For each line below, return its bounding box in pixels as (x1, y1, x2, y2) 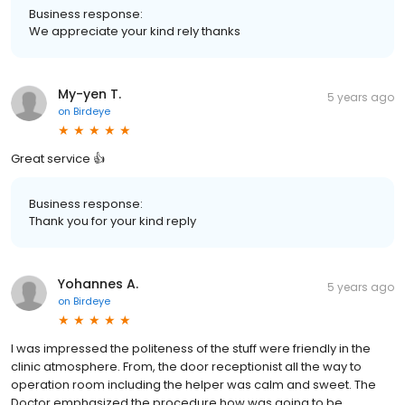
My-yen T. (58, 85, 121, 104)
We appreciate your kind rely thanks (29, 23, 240, 41)
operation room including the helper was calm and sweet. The (11, 376, 376, 394)
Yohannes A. (58, 275, 138, 294)
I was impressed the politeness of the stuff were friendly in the (11, 340, 371, 358)
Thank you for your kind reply (29, 212, 196, 231)
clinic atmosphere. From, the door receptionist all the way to (11, 358, 362, 376)
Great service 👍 (11, 150, 105, 168)
